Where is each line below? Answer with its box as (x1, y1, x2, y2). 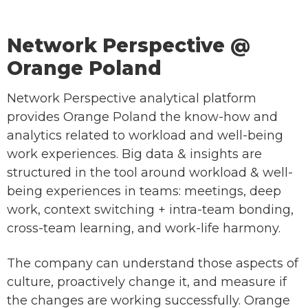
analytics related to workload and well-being (7, 128, 283, 144)
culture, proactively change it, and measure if (7, 274, 287, 290)
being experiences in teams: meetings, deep (7, 184, 281, 199)
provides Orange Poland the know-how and (7, 109, 278, 125)
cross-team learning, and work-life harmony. (7, 221, 280, 236)
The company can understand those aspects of (7, 256, 298, 272)
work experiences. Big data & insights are (7, 146, 262, 162)
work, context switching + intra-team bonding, (7, 202, 294, 218)
